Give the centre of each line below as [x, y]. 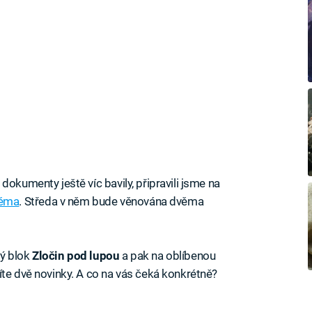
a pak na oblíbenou [167, 255]
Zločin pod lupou [76, 255]
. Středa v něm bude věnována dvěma [111, 201]
